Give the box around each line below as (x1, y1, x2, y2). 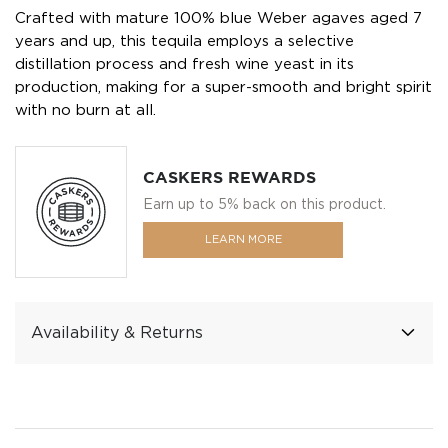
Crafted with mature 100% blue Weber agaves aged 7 (15, 11, 422, 25)
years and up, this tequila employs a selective (15, 34, 354, 48)
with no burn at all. (15, 103, 156, 117)
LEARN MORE (204, 234, 282, 245)
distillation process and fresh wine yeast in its (15, 57, 354, 71)
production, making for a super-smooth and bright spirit (15, 80, 432, 94)
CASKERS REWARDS (143, 169, 316, 186)
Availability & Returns (31, 325, 203, 341)
